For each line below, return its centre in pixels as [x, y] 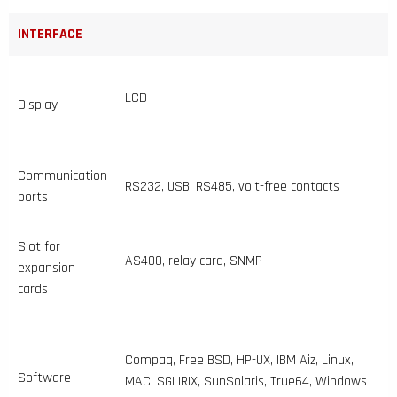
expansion [47, 268]
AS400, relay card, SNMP [194, 261]
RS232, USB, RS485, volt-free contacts [232, 186]
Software [44, 378]
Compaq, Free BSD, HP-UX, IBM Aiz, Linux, [239, 360]
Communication [62, 175]
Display [38, 105]
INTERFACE [50, 34]
